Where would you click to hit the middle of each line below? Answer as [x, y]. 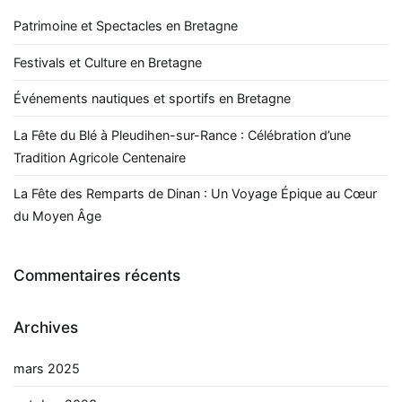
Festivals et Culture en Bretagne [108, 62]
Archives [46, 328]
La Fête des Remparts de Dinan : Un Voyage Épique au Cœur [195, 193]
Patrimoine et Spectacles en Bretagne [126, 26]
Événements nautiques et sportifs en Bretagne [152, 99]
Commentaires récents [97, 275]
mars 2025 [47, 368]
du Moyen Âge [57, 215]
